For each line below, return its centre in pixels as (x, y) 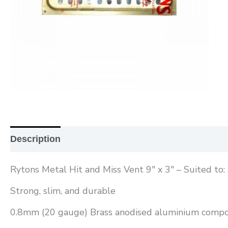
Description (35, 139)
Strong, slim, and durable (63, 191)
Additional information (121, 139)
